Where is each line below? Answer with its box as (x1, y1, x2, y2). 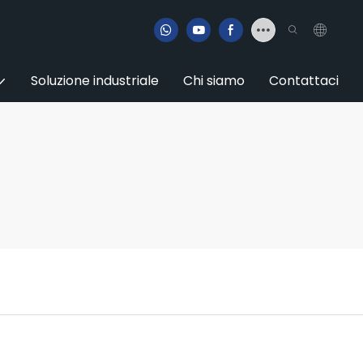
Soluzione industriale (31, 71, 159, 90)
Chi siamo (183, 71, 245, 90)
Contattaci (269, 71, 339, 90)
